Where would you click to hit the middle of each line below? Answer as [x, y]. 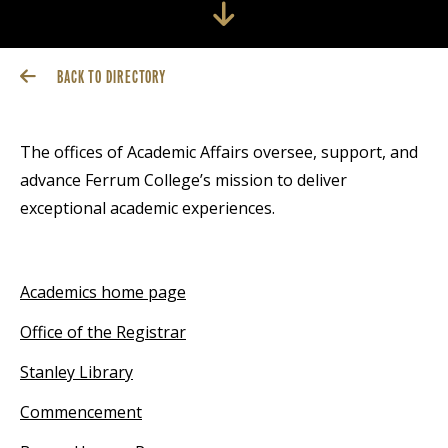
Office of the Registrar [103, 331]
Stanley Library [76, 371]
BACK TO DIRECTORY [111, 76]
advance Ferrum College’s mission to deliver [183, 179]
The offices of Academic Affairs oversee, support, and [219, 151]
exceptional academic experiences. [147, 207]
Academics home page [103, 291]
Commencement [81, 411]
